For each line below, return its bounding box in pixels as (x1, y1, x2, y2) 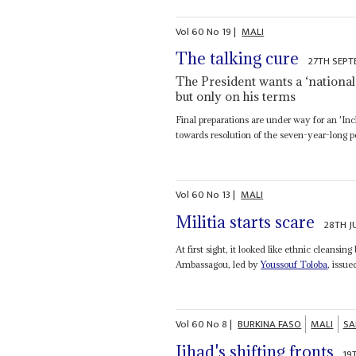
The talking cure (176, 48, 300, 70)
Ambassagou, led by (176, 258, 261, 270)
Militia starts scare (176, 211, 315, 233)
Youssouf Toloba (261, 258, 328, 270)
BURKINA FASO (238, 315, 302, 333)
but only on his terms (176, 88, 296, 105)
